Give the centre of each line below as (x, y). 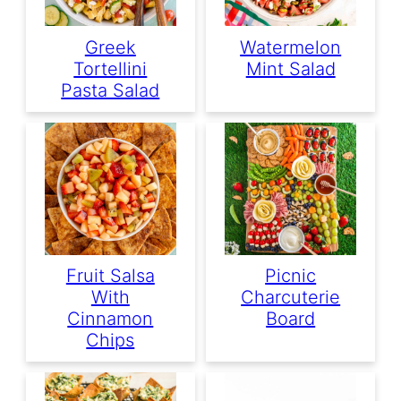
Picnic (291, 275)
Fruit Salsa (110, 275)
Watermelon (291, 47)
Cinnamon (111, 318)
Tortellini (111, 68)
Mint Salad (290, 68)
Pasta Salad (111, 90)
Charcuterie (291, 297)
